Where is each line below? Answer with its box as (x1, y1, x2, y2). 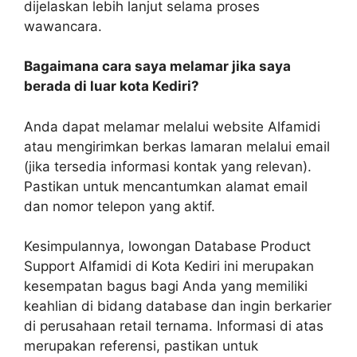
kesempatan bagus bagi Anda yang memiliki (24, 278, 308, 295)
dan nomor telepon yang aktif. (24, 198, 215, 214)
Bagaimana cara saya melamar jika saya (24, 58, 291, 75)
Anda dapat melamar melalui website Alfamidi (24, 118, 320, 135)
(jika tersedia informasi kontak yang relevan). (24, 158, 312, 175)
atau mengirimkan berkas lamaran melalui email (24, 138, 330, 155)
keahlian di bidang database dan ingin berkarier (24, 298, 331, 315)
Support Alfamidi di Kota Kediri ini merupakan (24, 258, 314, 275)
